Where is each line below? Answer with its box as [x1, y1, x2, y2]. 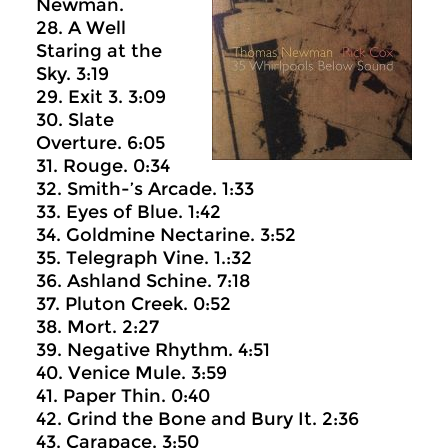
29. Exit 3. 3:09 [36, 85, 166, 108]
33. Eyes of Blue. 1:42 [36, 200, 221, 223]
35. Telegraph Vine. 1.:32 [36, 246, 252, 269]
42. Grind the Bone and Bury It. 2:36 [36, 407, 359, 430]
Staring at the [36, 39, 162, 62]
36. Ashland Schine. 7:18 [36, 269, 250, 292]
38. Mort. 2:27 [36, 315, 159, 338]
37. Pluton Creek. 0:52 [36, 292, 231, 315]
